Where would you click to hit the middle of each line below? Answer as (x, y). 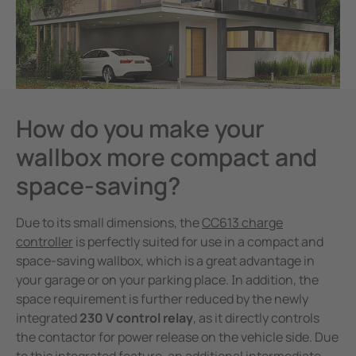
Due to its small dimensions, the (109, 223)
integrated (48, 318)
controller (44, 242)
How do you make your (140, 129)
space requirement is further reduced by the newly (162, 299)
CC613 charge (242, 223)
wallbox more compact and (166, 157)
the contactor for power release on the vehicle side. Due (177, 337)
